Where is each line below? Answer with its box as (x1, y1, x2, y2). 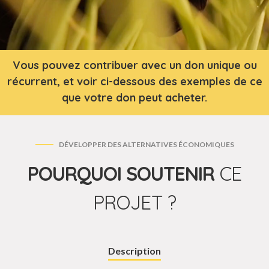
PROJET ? (93, 190, 176, 214)
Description (108, 245, 161, 256)
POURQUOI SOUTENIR (27, 162, 220, 186)
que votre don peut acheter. (62, 91, 207, 104)
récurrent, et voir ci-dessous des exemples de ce (7, 74, 262, 88)
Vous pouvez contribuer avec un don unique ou (12, 58, 257, 72)
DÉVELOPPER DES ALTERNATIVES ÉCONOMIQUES (57, 140, 234, 149)
